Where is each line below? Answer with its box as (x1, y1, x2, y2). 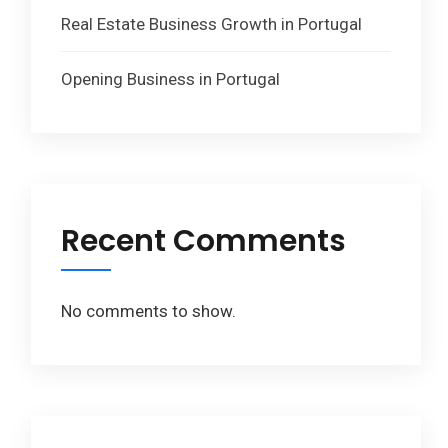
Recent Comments (61, 220, 346, 263)
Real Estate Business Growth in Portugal (61, 14, 362, 35)
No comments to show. (61, 301, 236, 322)
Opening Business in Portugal (61, 69, 280, 90)
